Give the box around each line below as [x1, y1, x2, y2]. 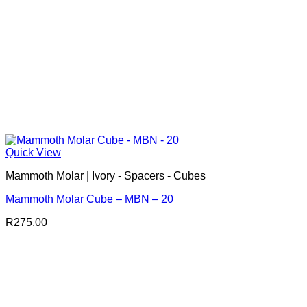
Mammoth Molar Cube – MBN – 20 [5, 193, 173, 206]
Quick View [5, 147, 61, 159]
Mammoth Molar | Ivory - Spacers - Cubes [5, 170, 206, 182]
